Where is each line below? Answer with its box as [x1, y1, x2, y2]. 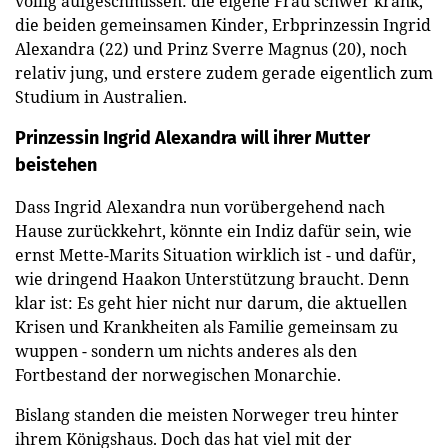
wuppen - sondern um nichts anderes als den [15, 339, 357, 362]
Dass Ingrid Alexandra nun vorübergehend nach [15, 195, 385, 218]
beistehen [15, 153, 97, 176]
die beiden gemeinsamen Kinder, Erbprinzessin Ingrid [15, 13, 431, 36]
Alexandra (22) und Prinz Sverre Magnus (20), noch [15, 37, 407, 60]
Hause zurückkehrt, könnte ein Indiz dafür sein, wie [15, 219, 412, 242]
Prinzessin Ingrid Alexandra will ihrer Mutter [15, 126, 370, 149]
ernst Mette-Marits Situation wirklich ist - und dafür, [15, 243, 416, 266]
